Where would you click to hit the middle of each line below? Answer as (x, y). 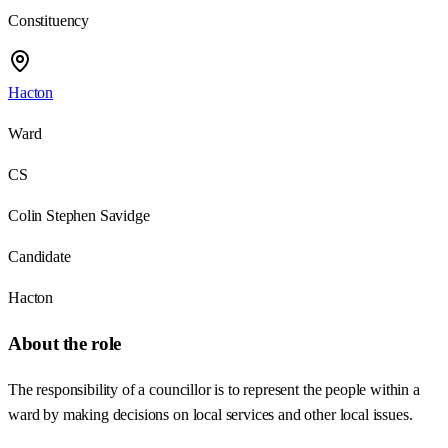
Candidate (39, 257)
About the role (64, 344)
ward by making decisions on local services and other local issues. (210, 414)
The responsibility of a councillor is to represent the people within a (214, 389)
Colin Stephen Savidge (79, 216)
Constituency (49, 21)
